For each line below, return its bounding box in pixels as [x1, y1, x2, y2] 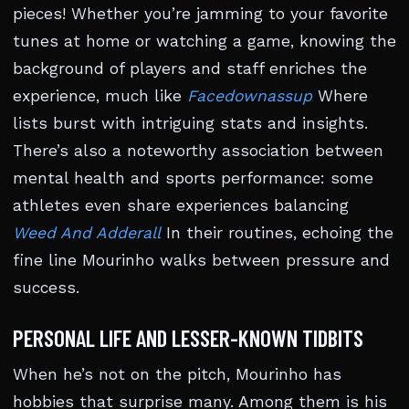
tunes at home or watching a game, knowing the [13, 32, 396, 50]
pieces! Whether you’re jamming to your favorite [13, 5, 388, 23]
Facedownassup [187, 87, 312, 105]
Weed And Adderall [13, 224, 161, 242]
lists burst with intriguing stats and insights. [13, 114, 368, 132]
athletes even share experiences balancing [13, 196, 349, 215]
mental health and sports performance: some [13, 169, 373, 187]
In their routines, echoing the [161, 224, 393, 242]
